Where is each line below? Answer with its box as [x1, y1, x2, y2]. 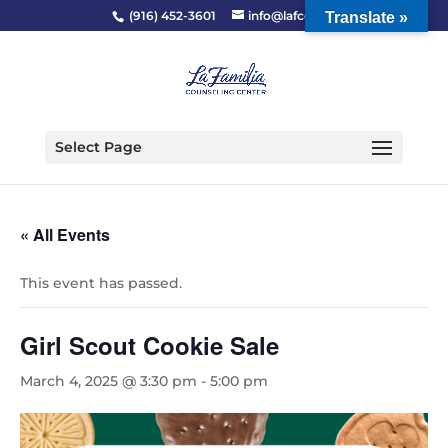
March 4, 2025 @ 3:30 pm [20, 372, 197, 390]
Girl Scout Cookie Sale [20, 328, 279, 362]
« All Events [20, 223, 110, 246]
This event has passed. [20, 274, 182, 292]
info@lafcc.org [248, 8, 336, 23]
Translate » [325, 9, 408, 26]
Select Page [54, 138, 142, 156]
